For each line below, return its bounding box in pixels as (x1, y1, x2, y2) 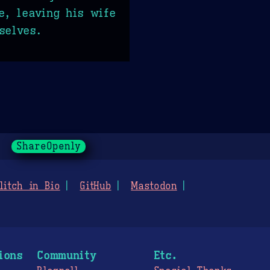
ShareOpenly (16, 140, 81, 152)
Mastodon (131, 180, 177, 192)
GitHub (80, 180, 111, 192)
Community (37, 247, 96, 262)
